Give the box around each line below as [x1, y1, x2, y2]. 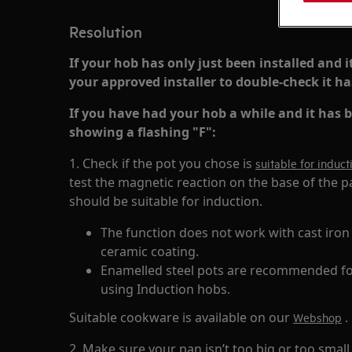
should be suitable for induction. [69, 192, 262, 210]
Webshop [293, 310, 342, 324]
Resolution [69, 21, 142, 42]
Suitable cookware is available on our [69, 309, 293, 326]
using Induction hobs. [101, 280, 230, 298]
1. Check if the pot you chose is [69, 155, 255, 172]
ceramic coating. [101, 243, 199, 260]
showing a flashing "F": [69, 123, 216, 141]
